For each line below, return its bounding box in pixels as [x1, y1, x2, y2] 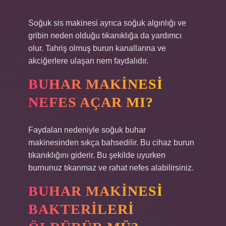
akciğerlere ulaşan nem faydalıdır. [28, 56, 148, 65]
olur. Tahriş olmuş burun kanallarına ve [28, 44, 166, 52]
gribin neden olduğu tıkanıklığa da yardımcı [28, 31, 182, 40]
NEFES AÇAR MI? [28, 94, 153, 110]
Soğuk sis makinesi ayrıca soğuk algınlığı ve [28, 19, 186, 27]
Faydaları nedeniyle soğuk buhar [28, 126, 146, 134]
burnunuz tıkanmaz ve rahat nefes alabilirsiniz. [28, 163, 194, 172]
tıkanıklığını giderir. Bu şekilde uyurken [28, 151, 165, 159]
